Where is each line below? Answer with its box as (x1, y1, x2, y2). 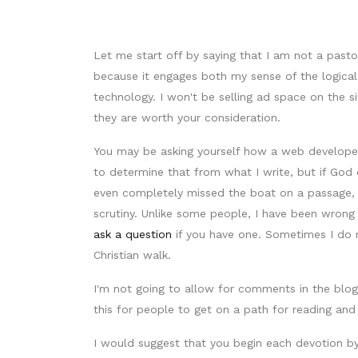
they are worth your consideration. (93, 110, 280, 124)
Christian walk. (93, 248, 171, 261)
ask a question (93, 227, 172, 241)
